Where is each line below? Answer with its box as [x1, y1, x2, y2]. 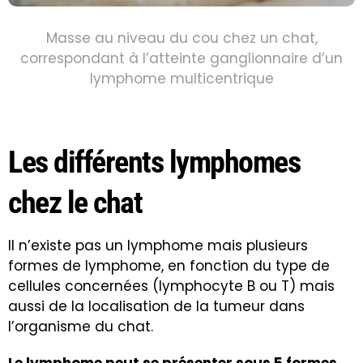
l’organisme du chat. [8, 317, 153, 337]
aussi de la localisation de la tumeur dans [8, 297, 305, 317]
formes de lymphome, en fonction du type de [8, 256, 330, 276]
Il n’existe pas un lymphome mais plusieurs [8, 236, 308, 256]
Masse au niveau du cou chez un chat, [45, 28, 318, 49]
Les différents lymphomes [8, 144, 300, 181]
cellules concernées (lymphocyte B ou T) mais [8, 276, 335, 297]
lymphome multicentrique [89, 69, 274, 89]
